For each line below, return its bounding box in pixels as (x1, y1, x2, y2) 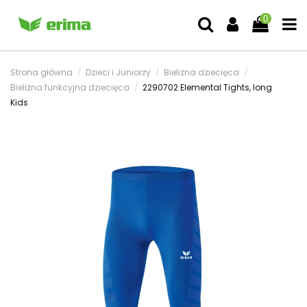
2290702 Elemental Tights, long (143, 82, 273, 93)
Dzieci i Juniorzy (86, 66, 151, 78)
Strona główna (10, 66, 73, 78)
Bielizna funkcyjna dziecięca (10, 82, 130, 93)
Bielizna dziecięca (164, 66, 240, 78)
